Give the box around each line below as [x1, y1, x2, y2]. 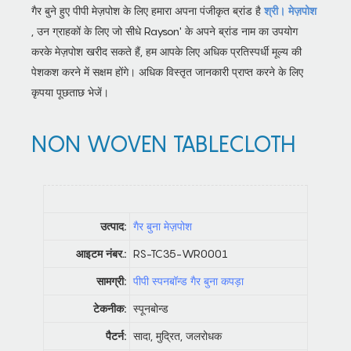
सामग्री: [96, 274, 126, 288]
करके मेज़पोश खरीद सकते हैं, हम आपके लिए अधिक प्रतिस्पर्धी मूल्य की [31, 45, 302, 59]
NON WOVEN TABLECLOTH [31, 131, 295, 157]
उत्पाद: [100, 219, 126, 233]
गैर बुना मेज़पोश [133, 219, 192, 233]
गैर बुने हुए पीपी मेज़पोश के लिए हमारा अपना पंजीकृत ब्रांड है [31, 4, 264, 18]
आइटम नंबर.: [76, 247, 126, 261]
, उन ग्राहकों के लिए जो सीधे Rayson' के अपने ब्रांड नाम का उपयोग [31, 24, 298, 38]
